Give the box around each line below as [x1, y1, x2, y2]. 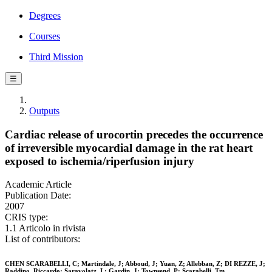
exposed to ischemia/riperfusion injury [5, 154, 194, 168]
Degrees [29, 10, 61, 21]
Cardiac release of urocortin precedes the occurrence [5, 127, 263, 141]
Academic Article [5, 179, 72, 190]
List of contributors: [5, 234, 80, 245]
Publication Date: [5, 190, 71, 201]
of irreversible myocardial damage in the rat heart [5, 141, 253, 154]
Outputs [29, 106, 59, 116]
